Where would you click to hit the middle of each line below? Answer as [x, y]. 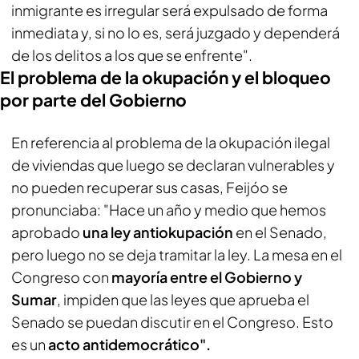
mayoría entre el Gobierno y [207, 277]
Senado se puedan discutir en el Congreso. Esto [172, 322]
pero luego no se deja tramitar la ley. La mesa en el [177, 254]
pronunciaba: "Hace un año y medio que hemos [169, 210]
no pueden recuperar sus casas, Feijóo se [149, 187]
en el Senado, [280, 232]
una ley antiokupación [157, 232]
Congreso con [61, 277]
